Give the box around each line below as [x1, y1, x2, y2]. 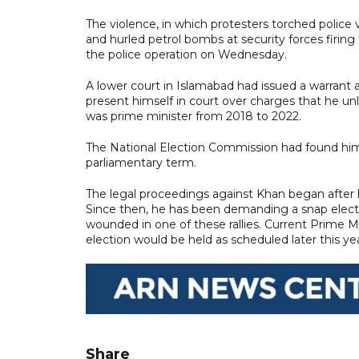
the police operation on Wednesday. [86, 46, 287, 62]
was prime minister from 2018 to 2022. [86, 108, 301, 123]
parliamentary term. [86, 155, 196, 170]
